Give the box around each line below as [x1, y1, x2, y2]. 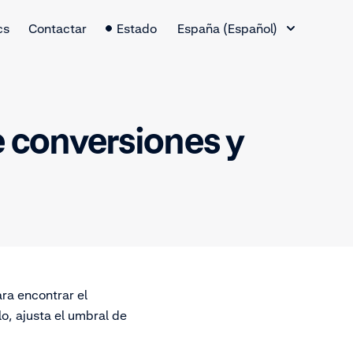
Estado [117, 20, 157, 36]
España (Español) [177, 20, 277, 36]
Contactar [28, 20, 87, 36]
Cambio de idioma [176, 7, 281, 23]
